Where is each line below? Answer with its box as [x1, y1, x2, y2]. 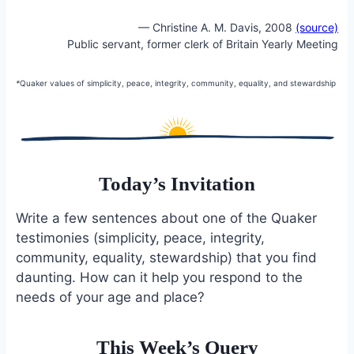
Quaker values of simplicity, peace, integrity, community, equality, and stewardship [19, 78, 336, 88]
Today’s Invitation [99, 173, 255, 195]
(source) [296, 21, 339, 35]
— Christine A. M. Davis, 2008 [138, 21, 296, 35]
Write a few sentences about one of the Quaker [15, 209, 317, 226]
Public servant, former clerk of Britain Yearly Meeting [67, 37, 339, 51]
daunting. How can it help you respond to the [15, 269, 303, 285]
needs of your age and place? [15, 288, 205, 305]
